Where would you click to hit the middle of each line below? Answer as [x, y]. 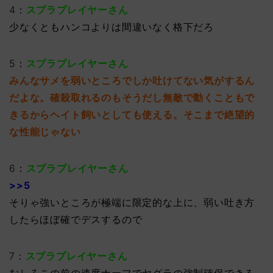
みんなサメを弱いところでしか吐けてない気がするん [132, 81]
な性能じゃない [45, 132]
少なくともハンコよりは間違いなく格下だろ [112, 27]
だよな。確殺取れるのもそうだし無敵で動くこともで [132, 98]
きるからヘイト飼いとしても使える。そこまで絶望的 [132, 115]
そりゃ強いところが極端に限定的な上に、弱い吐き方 [132, 203]
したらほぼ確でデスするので [76, 220]
